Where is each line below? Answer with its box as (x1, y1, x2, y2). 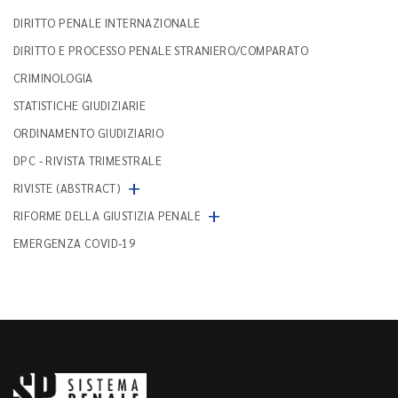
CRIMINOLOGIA (13, 70, 93, 85)
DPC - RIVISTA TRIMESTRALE (13, 153, 162, 168)
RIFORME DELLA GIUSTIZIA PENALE (13, 208, 201, 223)
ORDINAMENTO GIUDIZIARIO (13, 125, 164, 140)
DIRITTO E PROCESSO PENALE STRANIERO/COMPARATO (13, 43, 308, 58)
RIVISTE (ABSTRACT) (13, 180, 122, 195)
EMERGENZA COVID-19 (13, 235, 136, 251)
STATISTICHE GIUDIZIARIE (13, 98, 147, 113)
